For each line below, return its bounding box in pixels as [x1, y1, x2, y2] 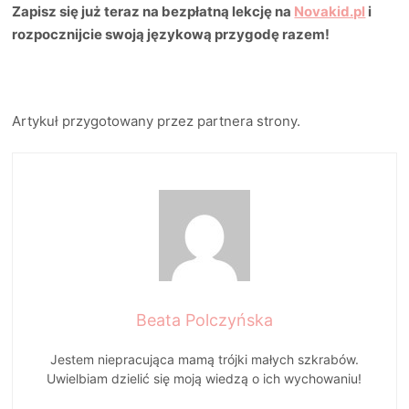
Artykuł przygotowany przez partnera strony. [12, 111, 301, 130]
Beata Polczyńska [135, 310, 273, 330]
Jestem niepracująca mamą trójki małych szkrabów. [49, 351, 359, 368]
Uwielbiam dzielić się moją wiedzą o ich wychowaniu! [47, 371, 362, 387]
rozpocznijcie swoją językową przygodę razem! [12, 25, 330, 43]
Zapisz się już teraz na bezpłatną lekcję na [12, 2, 295, 20]
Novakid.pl [294, 2, 366, 20]
